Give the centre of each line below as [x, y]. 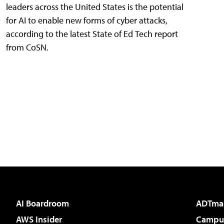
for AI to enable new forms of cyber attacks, [87, 20]
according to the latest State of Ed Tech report [92, 34]
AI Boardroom [42, 203]
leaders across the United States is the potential [95, 7]
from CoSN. [27, 47]
